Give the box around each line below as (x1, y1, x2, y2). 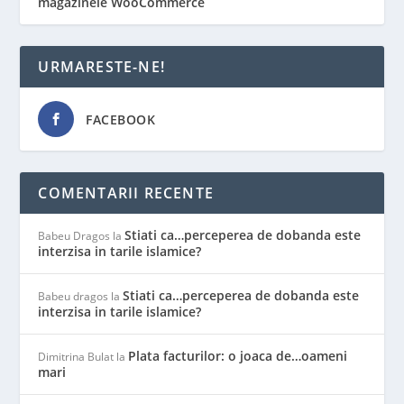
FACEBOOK (86, 110, 156, 128)
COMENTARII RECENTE (38, 182, 215, 203)
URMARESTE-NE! (38, 56, 166, 77)
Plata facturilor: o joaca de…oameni (128, 346, 348, 364)
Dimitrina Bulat (38, 348, 115, 364)
